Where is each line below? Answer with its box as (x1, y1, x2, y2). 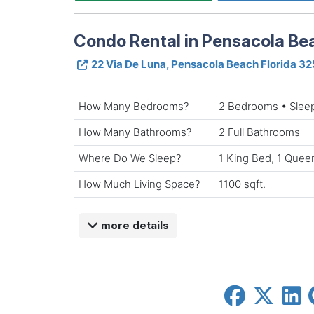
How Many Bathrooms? (78, 125, 191, 139)
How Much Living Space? (78, 177, 200, 191)
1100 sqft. (219, 177, 266, 191)
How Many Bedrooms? (78, 99, 189, 113)
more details (97, 218, 169, 232)
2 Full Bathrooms (219, 125, 300, 139)
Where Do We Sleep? (78, 151, 181, 165)
